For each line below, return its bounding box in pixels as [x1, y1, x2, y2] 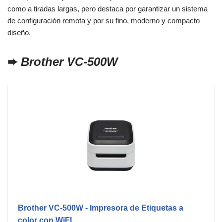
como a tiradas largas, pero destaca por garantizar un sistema [7, 4, 208, 13]
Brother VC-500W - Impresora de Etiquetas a [18, 204, 183, 213]
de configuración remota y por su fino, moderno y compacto [7, 16, 200, 25]
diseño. [7, 28, 31, 37]
